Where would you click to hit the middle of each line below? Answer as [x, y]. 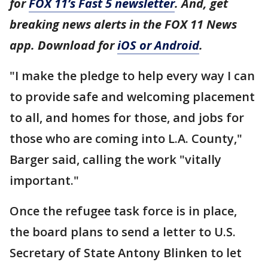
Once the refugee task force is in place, [123, 211]
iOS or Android [158, 45]
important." [44, 180]
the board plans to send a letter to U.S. [123, 232]
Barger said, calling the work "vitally [115, 159]
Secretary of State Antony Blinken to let [126, 253]
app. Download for [63, 45]
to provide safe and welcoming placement [132, 97]
